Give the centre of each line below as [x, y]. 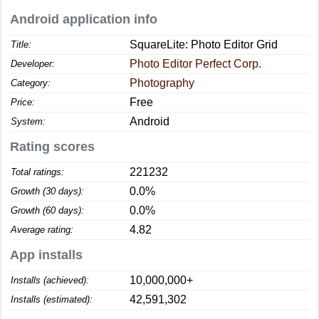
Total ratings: [37, 172]
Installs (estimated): [52, 299]
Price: [23, 102]
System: [28, 121]
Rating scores [52, 147]
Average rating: [42, 230]
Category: [31, 83]
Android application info [84, 19]
